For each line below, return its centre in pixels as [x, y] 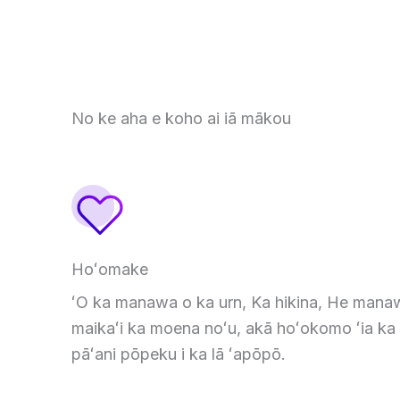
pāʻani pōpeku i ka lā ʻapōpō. [179, 354]
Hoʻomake [110, 269]
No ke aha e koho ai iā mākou [181, 118]
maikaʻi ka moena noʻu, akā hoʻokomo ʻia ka [233, 328]
